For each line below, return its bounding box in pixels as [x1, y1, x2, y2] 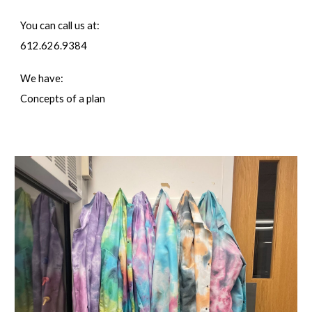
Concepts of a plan [20, 93, 106, 104]
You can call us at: [20, 19, 100, 31]
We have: [20, 72, 64, 84]
